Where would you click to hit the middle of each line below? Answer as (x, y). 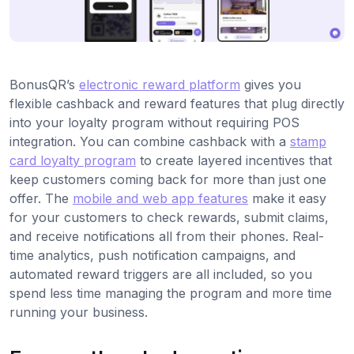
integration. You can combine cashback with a (150, 141)
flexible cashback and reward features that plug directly (177, 104)
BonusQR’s (44, 85)
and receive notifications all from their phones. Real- (167, 236)
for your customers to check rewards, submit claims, (169, 217)
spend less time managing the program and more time (171, 293)
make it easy (287, 198)
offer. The (41, 198)
